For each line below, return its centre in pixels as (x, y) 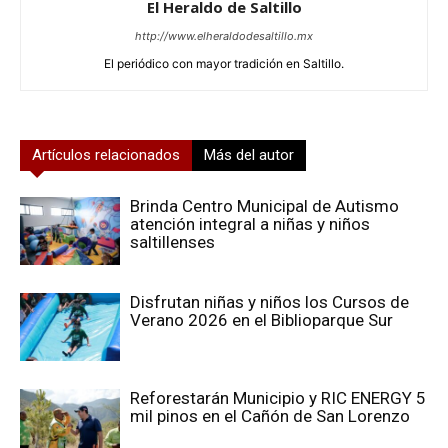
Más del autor (249, 154)
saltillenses (172, 241)
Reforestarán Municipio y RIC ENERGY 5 (278, 397)
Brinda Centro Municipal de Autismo (264, 205)
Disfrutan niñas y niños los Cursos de (269, 301)
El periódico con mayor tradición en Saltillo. (224, 63)
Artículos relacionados (106, 154)
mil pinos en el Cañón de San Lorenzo (270, 415)
